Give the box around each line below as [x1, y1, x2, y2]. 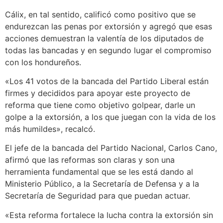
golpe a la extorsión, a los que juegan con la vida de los [5, 111, 216, 122]
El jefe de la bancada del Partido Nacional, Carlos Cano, [5, 143, 217, 153]
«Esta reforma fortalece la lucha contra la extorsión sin [5, 210, 213, 220]
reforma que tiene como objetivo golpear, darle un [5, 100, 195, 110]
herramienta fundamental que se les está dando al [5, 167, 193, 177]
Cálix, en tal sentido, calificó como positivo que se [5, 9, 196, 19]
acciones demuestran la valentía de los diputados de [5, 33, 204, 43]
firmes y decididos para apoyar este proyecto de [5, 88, 190, 98]
